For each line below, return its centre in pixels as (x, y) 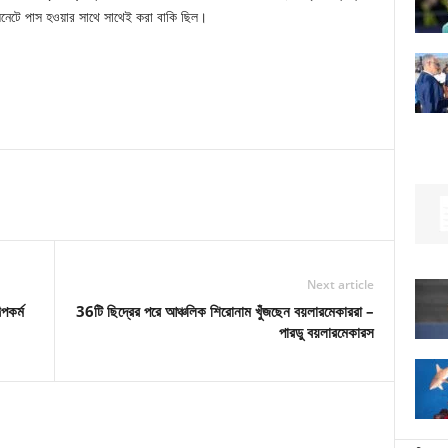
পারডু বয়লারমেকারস (326, 332)
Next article (340, 284)
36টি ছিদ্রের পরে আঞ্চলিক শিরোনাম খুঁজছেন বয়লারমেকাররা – (224, 311)
